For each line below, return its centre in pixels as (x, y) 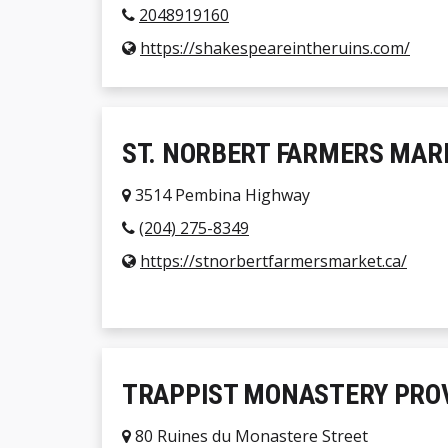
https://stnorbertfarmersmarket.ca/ (273, 261)
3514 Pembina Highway (220, 195)
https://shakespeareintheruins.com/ (275, 48)
